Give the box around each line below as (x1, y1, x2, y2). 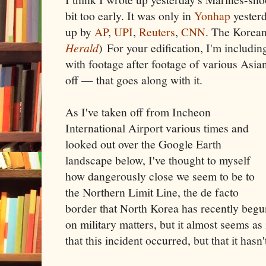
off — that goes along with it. (65, 71, 202, 88)
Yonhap (194, 7, 230, 24)
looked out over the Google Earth (65, 135, 221, 152)
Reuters (139, 23, 175, 40)
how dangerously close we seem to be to (65, 167, 255, 184)
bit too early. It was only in (65, 7, 194, 24)
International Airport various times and (65, 119, 249, 136)
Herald (65, 39, 99, 55)
